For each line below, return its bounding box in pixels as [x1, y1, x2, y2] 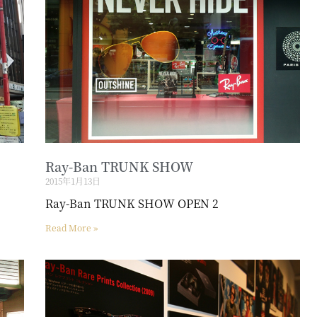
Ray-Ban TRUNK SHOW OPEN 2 [45, 195, 219, 212]
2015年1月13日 [45, 175, 100, 188]
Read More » [45, 221, 98, 234]
